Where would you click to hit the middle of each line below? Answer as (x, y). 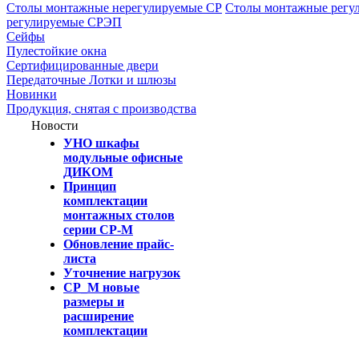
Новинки (32, 94)
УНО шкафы (101, 143)
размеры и (94, 302)
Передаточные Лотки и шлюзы (91, 80)
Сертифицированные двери (83, 65)
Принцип (90, 186)
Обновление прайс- (119, 244)
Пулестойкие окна (56, 51)
